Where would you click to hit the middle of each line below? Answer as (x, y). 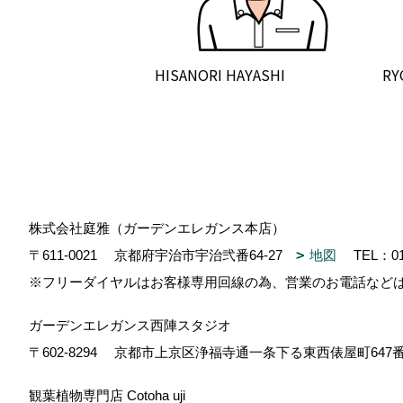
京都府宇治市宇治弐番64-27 (203, 255)
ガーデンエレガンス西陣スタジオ (130, 325)
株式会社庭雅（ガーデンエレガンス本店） (157, 228)
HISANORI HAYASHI (220, 75)
